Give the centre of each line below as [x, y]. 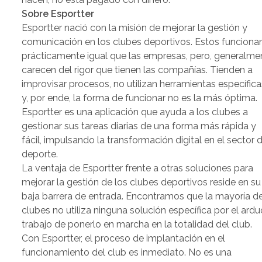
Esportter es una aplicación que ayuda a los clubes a [135, 112]
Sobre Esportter [58, 14]
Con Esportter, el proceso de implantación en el [124, 239]
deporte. [40, 154]
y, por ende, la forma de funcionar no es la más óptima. [140, 98]
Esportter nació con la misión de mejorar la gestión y [135, 28]
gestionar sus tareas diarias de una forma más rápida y [139, 126]
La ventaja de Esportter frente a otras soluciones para [138, 168]
